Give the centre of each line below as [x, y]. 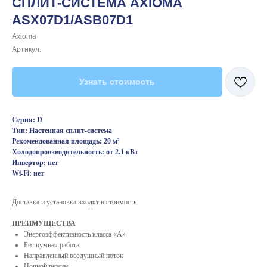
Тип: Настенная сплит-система [62, 131]
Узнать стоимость [117, 82]
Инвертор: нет [35, 163]
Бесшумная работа [52, 245]
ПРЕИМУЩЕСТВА [44, 223]
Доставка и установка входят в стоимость [74, 202]
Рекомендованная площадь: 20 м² [66, 141]
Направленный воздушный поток [74, 256]
